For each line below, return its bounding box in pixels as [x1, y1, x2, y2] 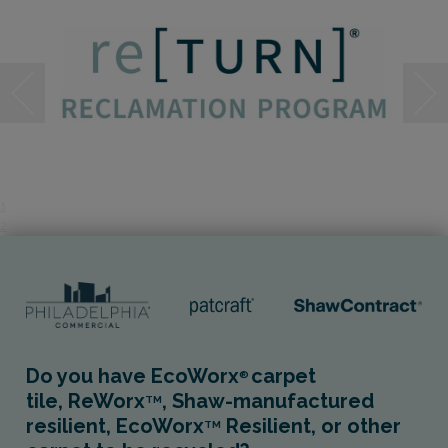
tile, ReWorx [26, 388, 145, 413]
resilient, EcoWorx [26, 413, 204, 438]
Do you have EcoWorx [26, 363, 239, 388]
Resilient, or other [221, 413, 401, 438]
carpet [251, 363, 316, 388]
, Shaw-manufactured [162, 388, 374, 413]
